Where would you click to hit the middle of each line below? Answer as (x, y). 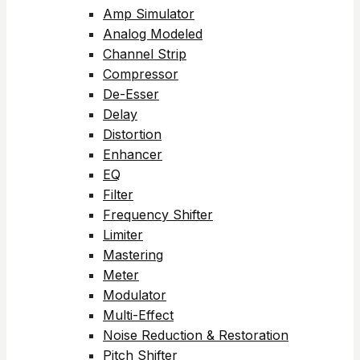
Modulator (135, 295)
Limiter (123, 235)
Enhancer (133, 154)
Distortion (132, 134)
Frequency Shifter (158, 215)
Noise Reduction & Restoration (196, 335)
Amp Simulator (149, 14)
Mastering (133, 255)
